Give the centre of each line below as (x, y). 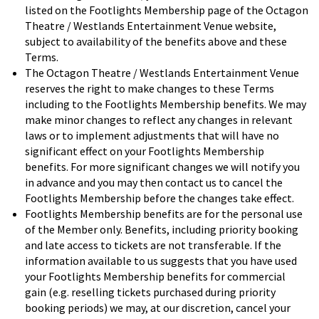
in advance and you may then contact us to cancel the (154, 183)
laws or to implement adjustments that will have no (152, 136)
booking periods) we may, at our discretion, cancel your (158, 308)
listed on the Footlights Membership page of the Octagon (167, 10)
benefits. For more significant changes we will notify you (162, 167)
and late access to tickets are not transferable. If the (153, 245)
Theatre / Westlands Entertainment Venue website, (151, 26)
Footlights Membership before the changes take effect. (159, 198)
